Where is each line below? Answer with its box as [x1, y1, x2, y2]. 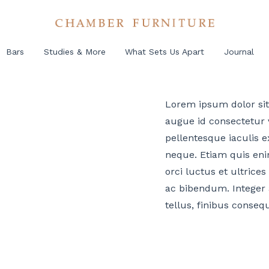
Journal [224, 47, 255, 56]
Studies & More [43, 47, 106, 56]
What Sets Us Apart [125, 47, 205, 56]
